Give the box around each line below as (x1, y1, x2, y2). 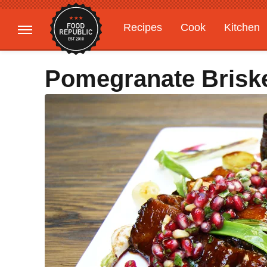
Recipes (123, 21, 162, 33)
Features (192, 45, 234, 57)
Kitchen (224, 21, 260, 33)
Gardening (123, 45, 173, 57)
